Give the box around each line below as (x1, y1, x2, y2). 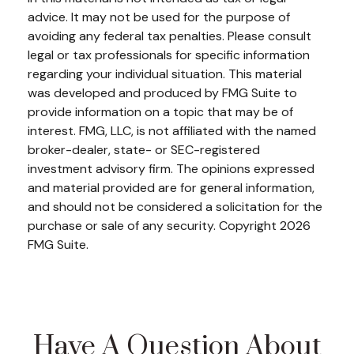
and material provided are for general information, (28, 179, 314, 196)
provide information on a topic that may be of (28, 104, 293, 120)
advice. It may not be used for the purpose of (28, 9, 290, 25)
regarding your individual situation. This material (28, 66, 302, 82)
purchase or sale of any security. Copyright (28, 217, 280, 234)
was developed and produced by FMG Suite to (28, 85, 297, 101)
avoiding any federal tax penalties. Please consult (28, 28, 311, 44)
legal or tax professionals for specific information (28, 47, 310, 63)
